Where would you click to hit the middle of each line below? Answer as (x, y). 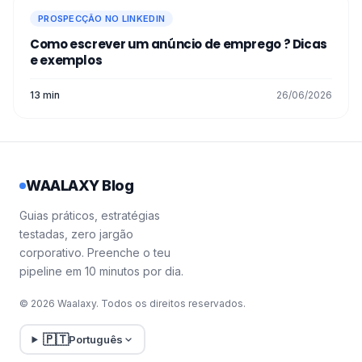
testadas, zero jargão (76, 234)
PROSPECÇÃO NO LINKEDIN (102, 19)
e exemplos (66, 61)
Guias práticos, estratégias (90, 216)
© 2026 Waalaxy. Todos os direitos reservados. (133, 304)
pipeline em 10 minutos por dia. (101, 271)
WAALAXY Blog (80, 186)
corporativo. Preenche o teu (95, 253)
